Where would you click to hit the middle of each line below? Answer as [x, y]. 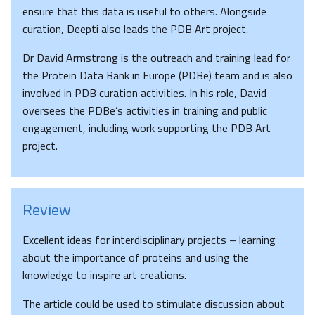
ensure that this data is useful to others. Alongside [144, 12]
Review [47, 210]
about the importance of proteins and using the [136, 258]
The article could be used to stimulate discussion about [154, 304]
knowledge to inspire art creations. [104, 275]
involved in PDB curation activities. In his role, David [144, 93]
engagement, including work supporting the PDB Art [147, 128]
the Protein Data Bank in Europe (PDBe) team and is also [157, 76]
